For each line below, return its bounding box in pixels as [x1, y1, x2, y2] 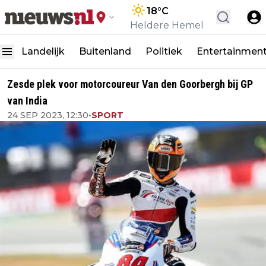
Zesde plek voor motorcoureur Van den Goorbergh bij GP [7, 78, 253, 90]
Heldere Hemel [130, 20, 204, 31]
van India [7, 94, 47, 107]
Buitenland [79, 46, 131, 57]
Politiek [145, 46, 182, 57]
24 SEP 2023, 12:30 [7, 110, 88, 121]
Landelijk [21, 46, 65, 57]
